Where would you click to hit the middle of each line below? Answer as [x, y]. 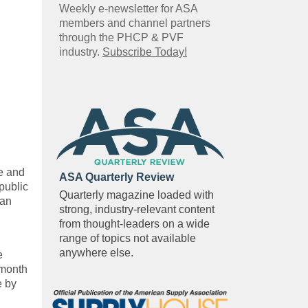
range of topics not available [128, 239]
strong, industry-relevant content [137, 210]
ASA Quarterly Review [117, 177]
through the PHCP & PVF [121, 37]
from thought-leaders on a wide [134, 224]
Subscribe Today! [145, 52]
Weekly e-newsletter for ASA [128, 8]
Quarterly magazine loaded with [136, 195]
